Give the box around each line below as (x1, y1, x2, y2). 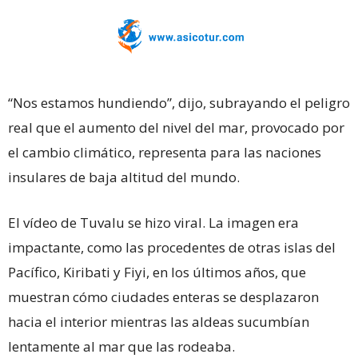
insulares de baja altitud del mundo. (8, 167, 240, 186)
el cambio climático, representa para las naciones (8, 142, 321, 161)
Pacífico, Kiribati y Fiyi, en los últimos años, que (8, 262, 306, 281)
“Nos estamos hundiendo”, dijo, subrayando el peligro (8, 93, 350, 112)
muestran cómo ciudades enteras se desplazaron (8, 287, 319, 306)
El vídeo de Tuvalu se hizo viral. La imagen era (8, 213, 299, 232)
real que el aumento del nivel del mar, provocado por (8, 117, 344, 137)
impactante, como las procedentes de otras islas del (8, 237, 336, 257)
